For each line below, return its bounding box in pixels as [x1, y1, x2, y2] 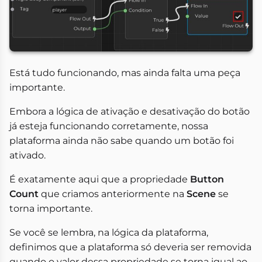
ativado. [9, 149, 46, 161]
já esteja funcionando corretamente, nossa [9, 120, 208, 132]
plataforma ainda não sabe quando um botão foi [9, 135, 234, 146]
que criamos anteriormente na [39, 188, 187, 199]
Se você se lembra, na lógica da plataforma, [9, 226, 208, 238]
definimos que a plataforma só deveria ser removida [9, 241, 251, 253]
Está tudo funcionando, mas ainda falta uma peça [9, 67, 240, 78]
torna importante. [9, 202, 92, 214]
